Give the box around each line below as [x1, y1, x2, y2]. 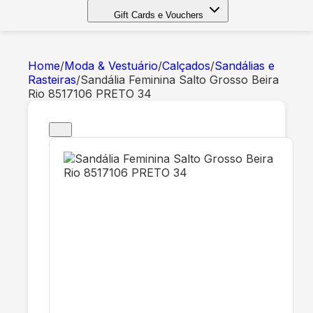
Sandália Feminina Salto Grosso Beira [80, 73, 279, 87]
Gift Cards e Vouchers [114, 10, 203, 20]
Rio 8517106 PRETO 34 [28, 87, 152, 101]
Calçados [162, 59, 210, 73]
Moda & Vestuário [64, 59, 158, 73]
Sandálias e [214, 59, 275, 73]
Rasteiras [28, 73, 76, 87]
